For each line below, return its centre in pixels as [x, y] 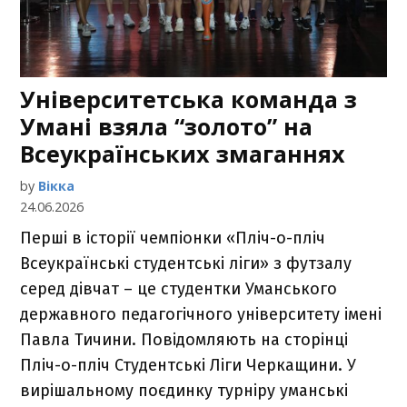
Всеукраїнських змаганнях [183, 154]
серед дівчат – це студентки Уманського [179, 289]
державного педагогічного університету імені [201, 315]
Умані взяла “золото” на [167, 127]
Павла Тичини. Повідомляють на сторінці [184, 340]
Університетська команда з [189, 99]
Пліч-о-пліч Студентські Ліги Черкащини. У [189, 366]
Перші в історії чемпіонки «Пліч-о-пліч [173, 238]
